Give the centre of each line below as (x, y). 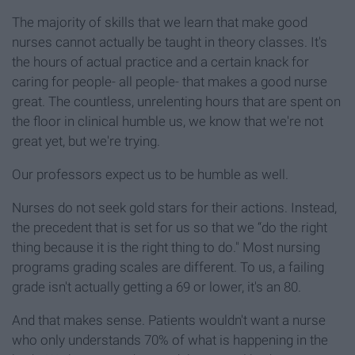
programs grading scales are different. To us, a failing (168, 267)
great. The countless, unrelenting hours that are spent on (176, 102)
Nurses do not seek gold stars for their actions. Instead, (174, 208)
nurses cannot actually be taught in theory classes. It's (170, 42)
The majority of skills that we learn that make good (160, 23)
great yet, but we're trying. (86, 141)
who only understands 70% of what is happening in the (170, 340)
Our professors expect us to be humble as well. (150, 175)
